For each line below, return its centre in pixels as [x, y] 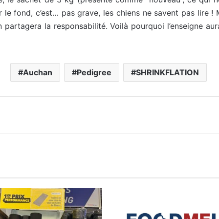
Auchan [37, 72]
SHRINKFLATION [167, 72]
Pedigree [94, 72]
